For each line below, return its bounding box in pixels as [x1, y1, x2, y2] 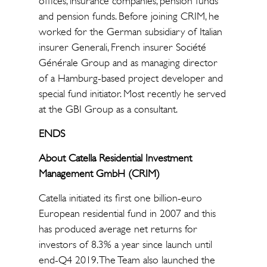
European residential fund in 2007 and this [38, 206, 216, 220]
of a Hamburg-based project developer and [38, 71, 223, 85]
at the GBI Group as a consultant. [38, 102, 178, 116]
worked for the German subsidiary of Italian [38, 24, 222, 38]
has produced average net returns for [38, 222, 197, 235]
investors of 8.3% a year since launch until [38, 237, 212, 251]
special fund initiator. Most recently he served [38, 86, 226, 100]
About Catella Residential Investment [38, 151, 192, 164]
